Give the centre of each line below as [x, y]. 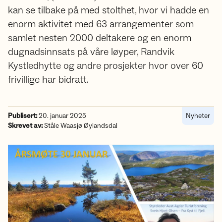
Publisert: [23, 116]
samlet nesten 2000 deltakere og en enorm [100, 38]
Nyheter [198, 116]
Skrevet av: [25, 126]
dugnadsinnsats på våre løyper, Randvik [91, 52]
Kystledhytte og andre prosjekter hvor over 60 [106, 66]
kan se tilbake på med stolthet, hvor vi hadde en [109, 10]
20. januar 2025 [62, 116]
